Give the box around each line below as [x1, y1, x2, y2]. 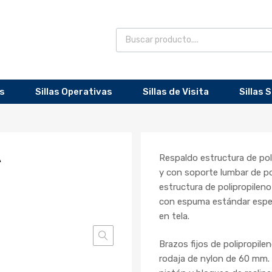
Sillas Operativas [35, 86, 112, 98]
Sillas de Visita [143, 86, 209, 98]
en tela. [158, 210, 189, 222]
